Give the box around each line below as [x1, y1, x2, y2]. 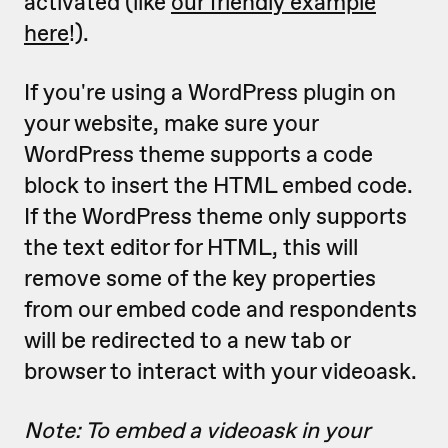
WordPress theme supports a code [24, 139, 373, 169]
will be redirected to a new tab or [24, 325, 350, 355]
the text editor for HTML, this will [24, 232, 358, 262]
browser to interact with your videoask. [24, 356, 417, 386]
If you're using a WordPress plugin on [24, 77, 396, 107]
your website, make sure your [24, 108, 318, 138]
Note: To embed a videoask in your [24, 415, 369, 445]
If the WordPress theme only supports [24, 201, 407, 231]
